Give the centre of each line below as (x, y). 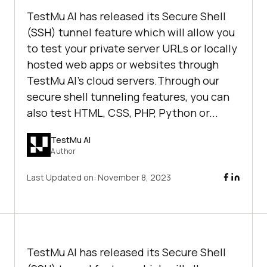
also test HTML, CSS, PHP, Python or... (122, 113)
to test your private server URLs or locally (132, 49)
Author (63, 151)
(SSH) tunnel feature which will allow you (131, 32)
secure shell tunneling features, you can (128, 97)
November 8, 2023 (134, 178)
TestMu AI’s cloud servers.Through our (123, 81)
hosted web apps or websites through (123, 65)
